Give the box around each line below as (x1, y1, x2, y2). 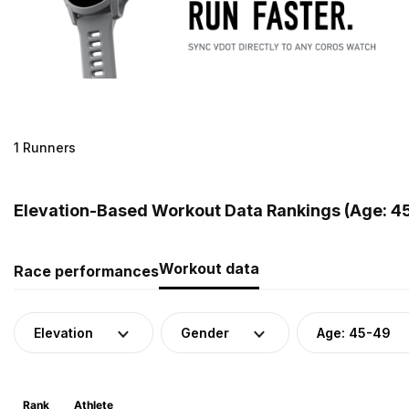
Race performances (14, 261, 159, 280)
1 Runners (14, 139, 76, 155)
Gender (181, 324, 229, 341)
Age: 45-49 (317, 324, 391, 341)
